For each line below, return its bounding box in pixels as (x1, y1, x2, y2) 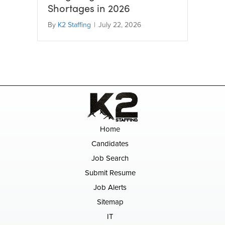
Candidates (91, 138, 129, 150)
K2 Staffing (58, 19, 91, 30)
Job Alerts (93, 182, 127, 193)
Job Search (91, 153, 129, 164)
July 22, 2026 (98, 19, 141, 30)
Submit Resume (84, 167, 136, 179)
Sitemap (96, 196, 124, 208)
